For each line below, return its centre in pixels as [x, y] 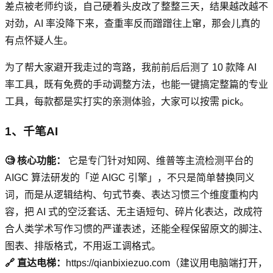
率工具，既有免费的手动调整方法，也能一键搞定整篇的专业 [136, 84]
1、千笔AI [31, 131]
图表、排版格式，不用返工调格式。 [83, 246]
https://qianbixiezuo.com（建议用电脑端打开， [167, 263]
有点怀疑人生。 [39, 40]
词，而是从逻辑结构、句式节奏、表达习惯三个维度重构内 [132, 195]
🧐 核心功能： [35, 161]
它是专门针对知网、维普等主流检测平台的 [160, 161]
